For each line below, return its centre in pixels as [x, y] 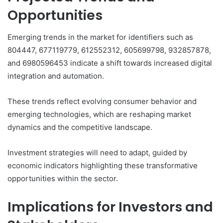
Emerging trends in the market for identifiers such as [100, 37]
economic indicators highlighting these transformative [103, 166]
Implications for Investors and [110, 207]
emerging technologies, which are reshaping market [99, 114]
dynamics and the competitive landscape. [80, 127]
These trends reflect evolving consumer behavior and [102, 102]
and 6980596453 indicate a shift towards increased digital [110, 63]
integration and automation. [56, 76]
